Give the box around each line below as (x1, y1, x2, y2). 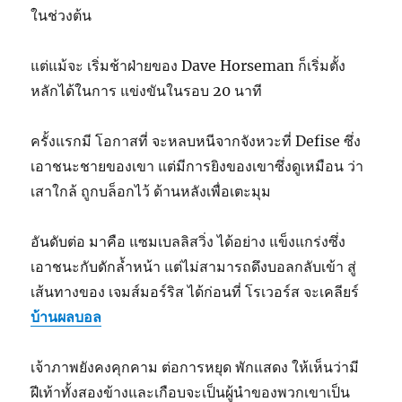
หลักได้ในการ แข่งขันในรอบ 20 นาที (31, 82, 263, 100)
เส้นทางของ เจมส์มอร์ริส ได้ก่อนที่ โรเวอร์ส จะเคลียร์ (31, 283, 360, 301)
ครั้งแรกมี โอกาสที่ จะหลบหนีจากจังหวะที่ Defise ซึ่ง (31, 132, 362, 151)
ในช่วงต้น (31, 6, 92, 25)
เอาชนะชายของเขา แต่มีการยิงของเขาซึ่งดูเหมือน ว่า (31, 157, 364, 176)
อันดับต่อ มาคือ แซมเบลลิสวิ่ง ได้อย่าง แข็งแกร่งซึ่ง (31, 232, 346, 251)
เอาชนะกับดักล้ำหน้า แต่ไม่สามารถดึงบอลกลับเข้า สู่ (31, 258, 357, 276)
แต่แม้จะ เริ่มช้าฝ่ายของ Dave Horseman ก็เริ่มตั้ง (31, 57, 346, 75)
